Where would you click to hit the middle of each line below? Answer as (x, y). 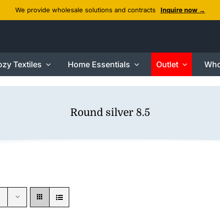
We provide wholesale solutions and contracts (85, 10)
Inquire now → (183, 10)
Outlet (167, 64)
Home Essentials (99, 64)
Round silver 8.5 (110, 112)
